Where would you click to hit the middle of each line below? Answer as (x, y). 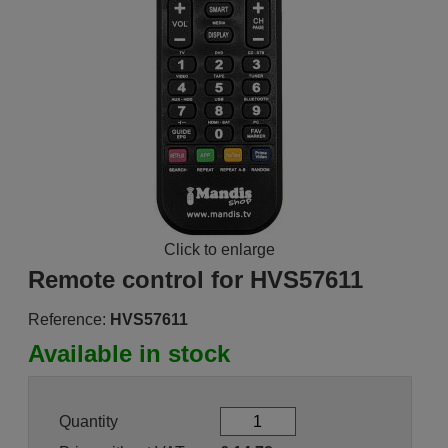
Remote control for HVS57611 (195, 279)
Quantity (88, 421)
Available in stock (128, 353)
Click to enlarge (220, 249)
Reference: (66, 319)
